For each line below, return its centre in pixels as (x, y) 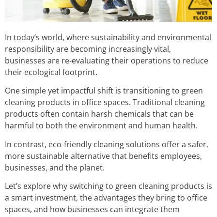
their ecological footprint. (51, 72)
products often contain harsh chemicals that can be (99, 114)
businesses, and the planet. (55, 167)
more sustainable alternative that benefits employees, (103, 156)
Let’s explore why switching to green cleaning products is (108, 186)
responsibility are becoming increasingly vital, (88, 49)
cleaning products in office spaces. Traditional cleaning (105, 102)
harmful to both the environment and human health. (101, 126)
